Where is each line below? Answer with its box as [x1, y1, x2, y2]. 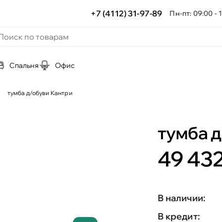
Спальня [9, 61, 39, 70]
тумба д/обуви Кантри [7, 89, 72, 97]
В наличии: [157, 192, 206, 204]
